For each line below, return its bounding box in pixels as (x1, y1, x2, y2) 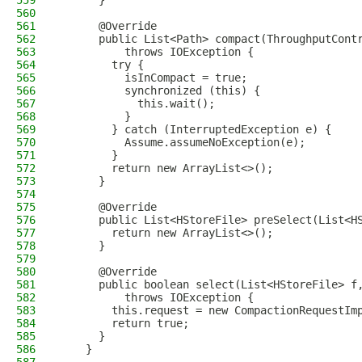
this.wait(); (60, 97, 215, 110)
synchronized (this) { (60, 84, 260, 97)
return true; (60, 317, 189, 330)
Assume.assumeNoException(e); (60, 136, 305, 149)
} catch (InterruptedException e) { (60, 123, 331, 136)
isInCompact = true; (60, 71, 247, 84)
